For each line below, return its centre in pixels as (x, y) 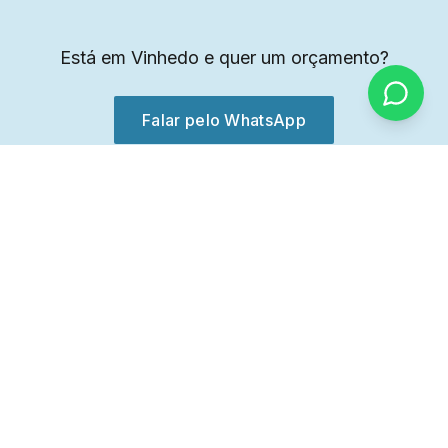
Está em (95, 58)
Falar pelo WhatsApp (224, 120)
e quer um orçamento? (293, 58)
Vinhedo (164, 58)
